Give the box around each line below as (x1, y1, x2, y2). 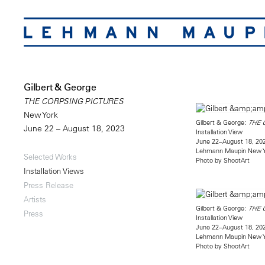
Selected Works (24, 151, 77, 161)
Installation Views (24, 165, 84, 176)
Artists (24, 193, 46, 204)
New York (24, 109, 58, 120)
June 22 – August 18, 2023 (24, 122, 125, 134)
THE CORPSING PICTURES (24, 95, 124, 106)
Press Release (24, 179, 73, 190)
